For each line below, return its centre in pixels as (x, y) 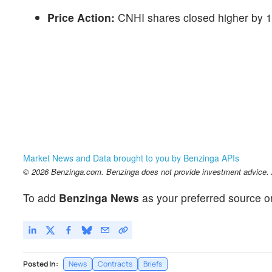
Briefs (153, 264)
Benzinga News (99, 198)
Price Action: (81, 17)
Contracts (115, 264)
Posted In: (41, 264)
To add (41, 198)
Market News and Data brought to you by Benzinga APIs (131, 158)
